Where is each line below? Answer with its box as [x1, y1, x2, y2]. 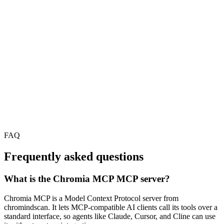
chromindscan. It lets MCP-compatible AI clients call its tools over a [4, 202, 217, 211]
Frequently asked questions [4, 150, 143, 163]
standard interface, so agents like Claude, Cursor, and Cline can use [4, 211, 215, 220]
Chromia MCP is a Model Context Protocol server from [4, 193, 178, 202]
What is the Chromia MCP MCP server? [4, 173, 170, 184]
